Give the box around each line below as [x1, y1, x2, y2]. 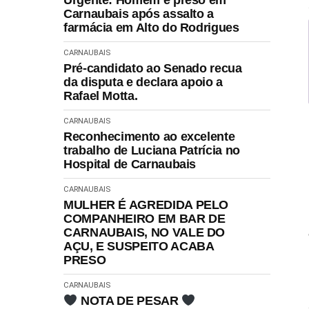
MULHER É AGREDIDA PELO [63, 198, 229, 212]
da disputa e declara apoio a [63, 75, 223, 90]
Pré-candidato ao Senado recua [63, 61, 242, 76]
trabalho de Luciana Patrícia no [63, 143, 240, 158]
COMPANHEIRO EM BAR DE [63, 212, 226, 226]
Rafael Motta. [63, 89, 138, 103]
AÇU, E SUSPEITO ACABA [63, 239, 214, 254]
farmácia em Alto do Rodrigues [63, 21, 239, 35]
